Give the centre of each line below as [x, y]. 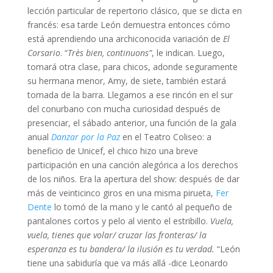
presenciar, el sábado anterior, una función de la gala [132, 123]
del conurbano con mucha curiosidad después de [124, 109]
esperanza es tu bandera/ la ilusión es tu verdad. [122, 249]
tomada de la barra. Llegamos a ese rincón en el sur [130, 95]
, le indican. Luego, [188, 53]
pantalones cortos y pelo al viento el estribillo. [119, 221]
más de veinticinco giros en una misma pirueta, [121, 193]
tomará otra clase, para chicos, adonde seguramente [132, 67]
